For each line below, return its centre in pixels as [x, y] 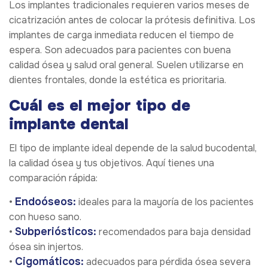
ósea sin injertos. [46, 247]
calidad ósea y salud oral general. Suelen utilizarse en [126, 65]
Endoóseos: [45, 202]
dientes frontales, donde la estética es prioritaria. [118, 80]
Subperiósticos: [56, 232]
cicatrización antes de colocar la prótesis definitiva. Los [132, 20]
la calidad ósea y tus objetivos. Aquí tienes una [112, 163]
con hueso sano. [45, 217]
